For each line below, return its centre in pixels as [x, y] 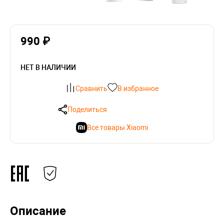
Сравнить [91, 88]
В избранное [138, 88]
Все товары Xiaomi [117, 127]
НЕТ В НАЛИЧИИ [48, 67]
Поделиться [87, 109]
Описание [38, 211]
